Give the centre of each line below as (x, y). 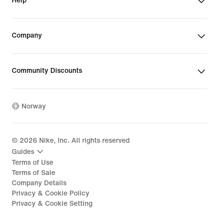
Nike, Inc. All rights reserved (83, 141)
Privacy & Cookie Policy (51, 194)
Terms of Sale (33, 173)
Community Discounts (47, 71)
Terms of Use (33, 163)
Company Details (39, 183)
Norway (34, 106)
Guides (23, 152)
